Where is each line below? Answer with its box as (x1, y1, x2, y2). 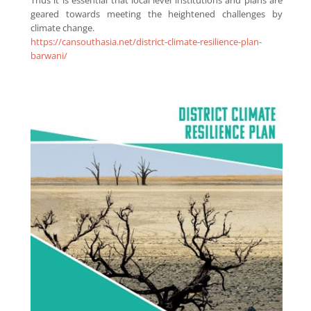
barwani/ (30, 49, 67, 62)
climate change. (30, 21, 94, 34)
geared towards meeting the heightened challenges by (30, 7, 283, 20)
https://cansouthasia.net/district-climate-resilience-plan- (30, 35, 262, 48)
